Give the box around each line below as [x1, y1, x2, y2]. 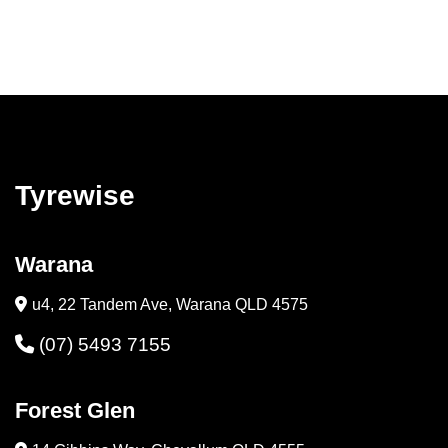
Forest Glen [15, 398, 135, 424]
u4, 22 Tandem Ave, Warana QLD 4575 [32, 296, 308, 314]
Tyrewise [15, 180, 135, 212]
